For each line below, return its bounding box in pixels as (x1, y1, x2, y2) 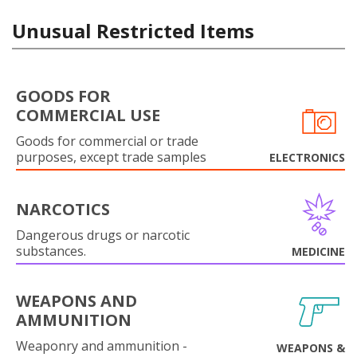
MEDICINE (292, 244, 345, 259)
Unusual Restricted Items (12, 18, 254, 44)
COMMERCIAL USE (16, 104, 160, 126)
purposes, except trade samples (16, 148, 206, 166)
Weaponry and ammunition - (16, 337, 187, 355)
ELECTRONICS (269, 150, 345, 165)
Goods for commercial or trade (16, 132, 198, 150)
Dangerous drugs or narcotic (16, 226, 190, 244)
